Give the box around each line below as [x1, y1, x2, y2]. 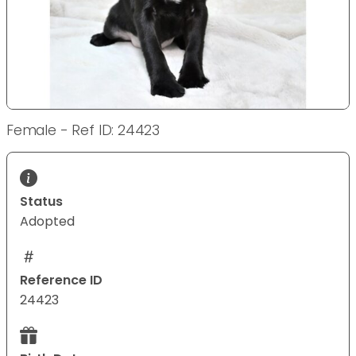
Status [20, 192, 63, 211]
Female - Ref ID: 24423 [6, 121, 161, 141]
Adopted [20, 212, 75, 231]
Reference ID [20, 271, 103, 290]
